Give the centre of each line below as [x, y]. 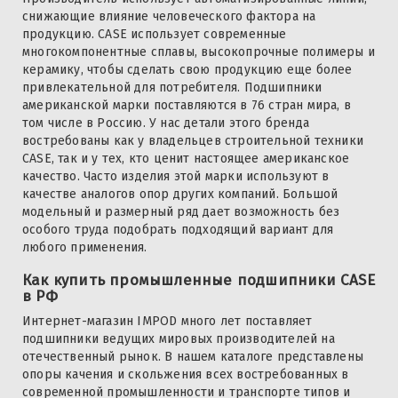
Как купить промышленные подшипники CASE [199, 281]
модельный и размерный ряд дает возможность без [181, 212]
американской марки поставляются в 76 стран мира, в [187, 106]
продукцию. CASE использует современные [155, 35]
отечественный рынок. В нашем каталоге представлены [193, 357]
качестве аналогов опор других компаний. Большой [180, 195]
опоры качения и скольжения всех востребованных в [186, 375]
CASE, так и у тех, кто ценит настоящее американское [186, 159]
